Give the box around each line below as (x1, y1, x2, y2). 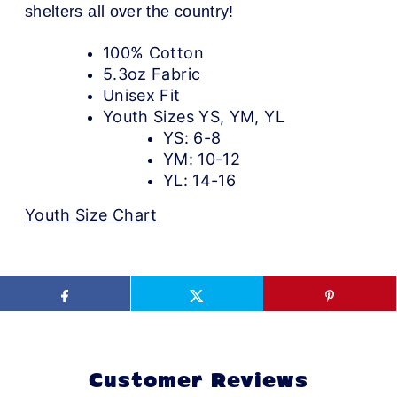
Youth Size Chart (24, 206, 158, 225)
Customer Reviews (88, 373, 309, 393)
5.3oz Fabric (102, 65, 201, 84)
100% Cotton (102, 43, 204, 63)
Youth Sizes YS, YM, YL (102, 107, 284, 127)
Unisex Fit (102, 86, 181, 105)
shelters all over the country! (24, 3, 234, 21)
